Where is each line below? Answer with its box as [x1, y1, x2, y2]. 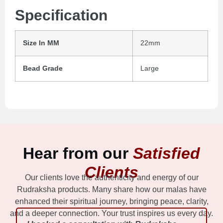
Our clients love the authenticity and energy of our [24, 173, 199, 182]
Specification [15, 6, 108, 23]
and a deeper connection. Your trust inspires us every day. [10, 209, 213, 218]
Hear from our [23, 144, 133, 162]
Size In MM [23, 39, 59, 47]
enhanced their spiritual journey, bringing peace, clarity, [14, 197, 209, 206]
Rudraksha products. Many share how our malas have [16, 185, 207, 194]
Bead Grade [23, 64, 63, 72]
